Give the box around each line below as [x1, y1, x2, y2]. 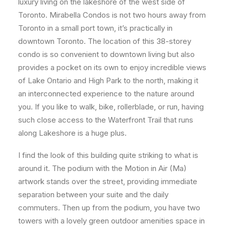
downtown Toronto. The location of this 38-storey [18, 36, 191, 46]
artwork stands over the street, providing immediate [18, 177, 197, 187]
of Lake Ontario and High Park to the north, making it [18, 76, 198, 86]
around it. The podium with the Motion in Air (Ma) [18, 163, 187, 174]
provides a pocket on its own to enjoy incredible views [18, 63, 206, 73]
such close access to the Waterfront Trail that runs [18, 115, 193, 125]
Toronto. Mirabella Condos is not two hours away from [18, 10, 206, 20]
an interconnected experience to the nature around [18, 89, 194, 99]
